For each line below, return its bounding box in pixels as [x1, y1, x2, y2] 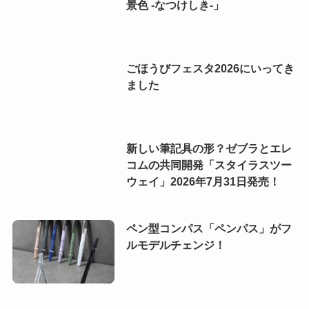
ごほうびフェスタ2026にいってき [126, 62, 295, 75]
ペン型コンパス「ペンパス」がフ [126, 221, 292, 235]
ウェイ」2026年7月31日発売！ [126, 175, 280, 188]
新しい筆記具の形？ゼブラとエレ [126, 142, 292, 154]
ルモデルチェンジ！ [126, 238, 226, 251]
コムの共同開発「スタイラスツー [126, 159, 292, 171]
